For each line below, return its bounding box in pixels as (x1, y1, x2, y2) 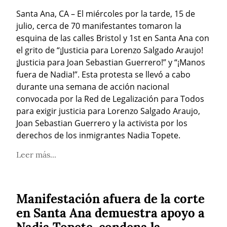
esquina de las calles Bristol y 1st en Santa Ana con (16, 32, 209, 44)
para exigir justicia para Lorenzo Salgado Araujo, (16, 105, 200, 117)
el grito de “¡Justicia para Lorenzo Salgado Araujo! (16, 44, 203, 56)
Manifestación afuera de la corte (16, 191, 205, 207)
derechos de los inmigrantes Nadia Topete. (16, 129, 180, 141)
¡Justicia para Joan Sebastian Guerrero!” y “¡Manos (16, 56, 205, 68)
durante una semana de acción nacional (16, 81, 169, 92)
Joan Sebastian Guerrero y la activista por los (16, 117, 187, 129)
